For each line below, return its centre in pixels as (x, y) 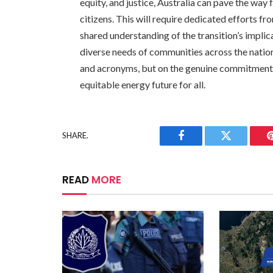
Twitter (241, 145)
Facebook (201, 145)
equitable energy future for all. (143, 84)
